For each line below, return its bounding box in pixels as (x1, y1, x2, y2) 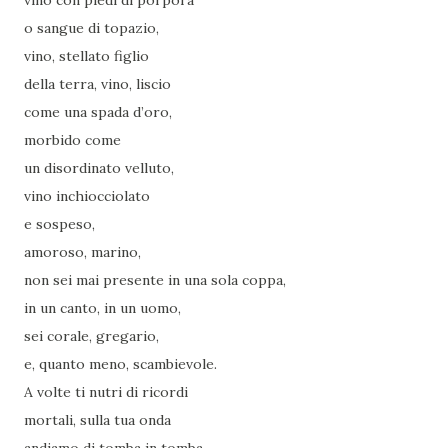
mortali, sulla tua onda (24, 411, 171, 430)
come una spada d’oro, (24, 103, 172, 122)
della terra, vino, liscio (24, 75, 171, 94)
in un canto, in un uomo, (24, 299, 181, 318)
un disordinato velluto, (24, 159, 174, 178)
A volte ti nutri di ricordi (24, 383, 188, 402)
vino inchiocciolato (24, 187, 150, 206)
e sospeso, (24, 215, 95, 234)
